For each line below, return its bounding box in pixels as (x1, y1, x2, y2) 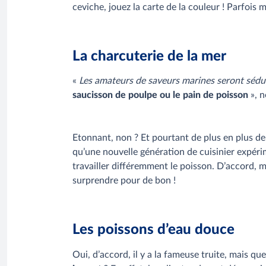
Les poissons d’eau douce (72, 223, 235, 237)
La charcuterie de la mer (72, 49, 226, 64)
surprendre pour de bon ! (72, 176, 176, 186)
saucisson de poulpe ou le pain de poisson (72, 90, 248, 100)
